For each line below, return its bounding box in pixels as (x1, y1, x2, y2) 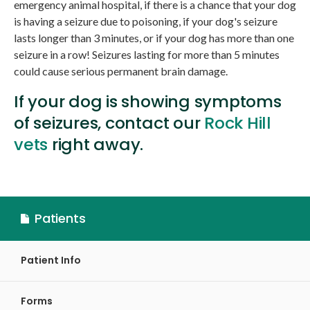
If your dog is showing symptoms (14, 89, 282, 113)
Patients (35, 209, 86, 227)
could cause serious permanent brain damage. (14, 64, 228, 77)
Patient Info (21, 253, 81, 268)
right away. (48, 132, 144, 156)
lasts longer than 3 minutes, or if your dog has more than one (14, 30, 294, 44)
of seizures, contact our (14, 111, 205, 134)
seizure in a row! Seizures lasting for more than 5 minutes (14, 47, 280, 61)
